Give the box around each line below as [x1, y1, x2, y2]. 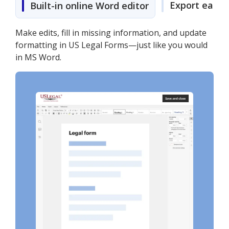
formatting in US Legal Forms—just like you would [15, 39, 208, 51]
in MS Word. [15, 52, 61, 63]
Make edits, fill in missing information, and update [15, 27, 207, 38]
